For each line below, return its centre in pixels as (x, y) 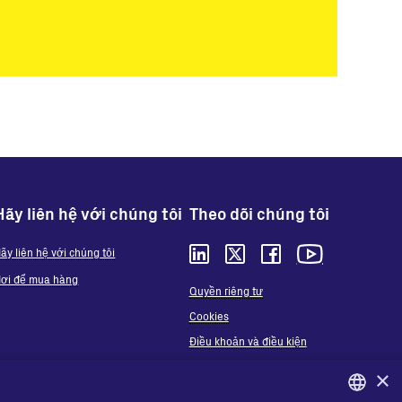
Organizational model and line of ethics (285, 366)
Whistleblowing (227, 391)
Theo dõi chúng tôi (259, 213)
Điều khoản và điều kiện (248, 341)
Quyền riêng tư (226, 290)
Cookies (209, 315)
